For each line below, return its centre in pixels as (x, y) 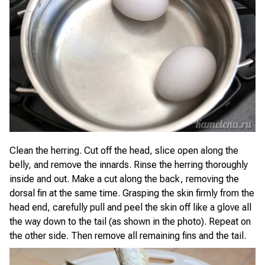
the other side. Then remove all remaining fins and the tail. (128, 236)
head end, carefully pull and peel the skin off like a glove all (130, 208)
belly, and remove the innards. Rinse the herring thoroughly (129, 165)
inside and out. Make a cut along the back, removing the (124, 179)
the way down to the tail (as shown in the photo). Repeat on (130, 222)
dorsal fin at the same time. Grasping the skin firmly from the (132, 193)
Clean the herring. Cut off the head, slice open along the (124, 151)
